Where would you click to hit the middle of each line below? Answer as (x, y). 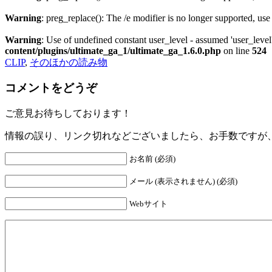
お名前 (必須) (152, 159)
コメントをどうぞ (51, 88)
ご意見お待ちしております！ (68, 114)
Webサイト (148, 204)
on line (236, 50)
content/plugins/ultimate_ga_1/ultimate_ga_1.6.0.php (113, 50)
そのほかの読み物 (69, 62)
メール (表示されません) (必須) (183, 182)
